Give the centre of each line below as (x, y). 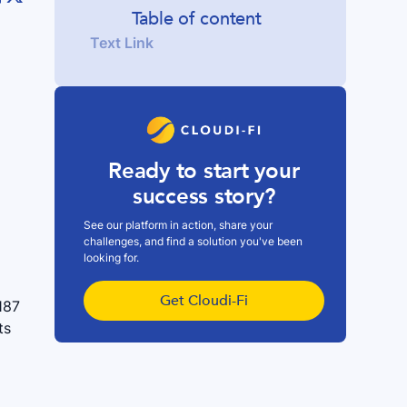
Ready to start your (204, 172)
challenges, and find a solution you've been (193, 242)
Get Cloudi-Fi (203, 301)
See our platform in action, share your (178, 225)
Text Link (122, 42)
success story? (203, 197)
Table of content (196, 18)
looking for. (111, 258)
